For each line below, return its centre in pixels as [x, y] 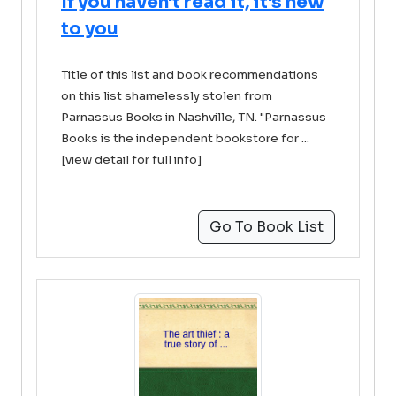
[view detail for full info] [132, 160]
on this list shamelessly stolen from [167, 96]
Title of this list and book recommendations [190, 75]
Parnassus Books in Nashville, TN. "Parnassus [194, 117]
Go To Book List [267, 227]
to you [90, 29]
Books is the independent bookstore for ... [185, 138]
